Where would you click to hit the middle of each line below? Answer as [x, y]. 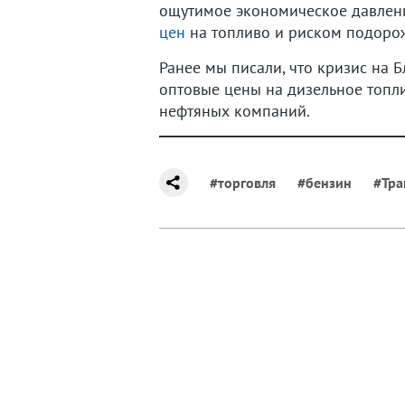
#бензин [325, 183]
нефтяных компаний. [235, 111]
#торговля [243, 183]
